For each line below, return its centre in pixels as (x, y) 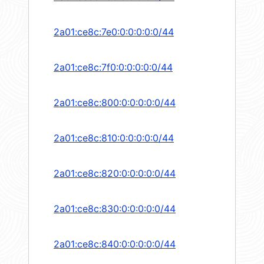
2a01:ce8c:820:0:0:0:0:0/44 (115, 174)
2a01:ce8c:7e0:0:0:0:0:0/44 (114, 32)
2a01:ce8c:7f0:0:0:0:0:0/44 (113, 67)
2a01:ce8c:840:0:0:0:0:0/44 (115, 244)
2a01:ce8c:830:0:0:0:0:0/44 (115, 209)
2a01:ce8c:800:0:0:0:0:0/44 (115, 103)
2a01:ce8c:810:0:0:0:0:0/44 (114, 138)
